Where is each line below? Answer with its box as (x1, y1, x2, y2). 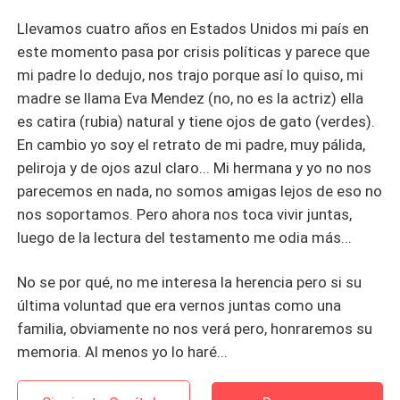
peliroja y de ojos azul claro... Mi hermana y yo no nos (17, 159, 372, 178)
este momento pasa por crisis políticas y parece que (17, 43, 371, 62)
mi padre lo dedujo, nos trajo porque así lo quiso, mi (17, 66, 364, 85)
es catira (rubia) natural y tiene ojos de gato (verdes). (17, 112, 376, 131)
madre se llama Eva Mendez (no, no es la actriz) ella (17, 89, 364, 108)
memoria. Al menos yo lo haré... (17, 343, 229, 362)
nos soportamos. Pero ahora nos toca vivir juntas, (17, 205, 353, 224)
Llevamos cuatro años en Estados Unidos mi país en (17, 20, 370, 38)
